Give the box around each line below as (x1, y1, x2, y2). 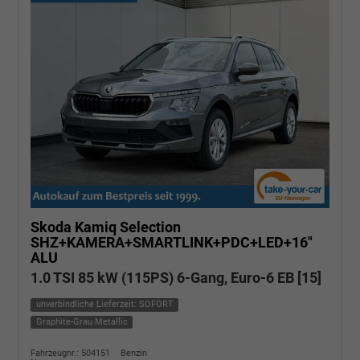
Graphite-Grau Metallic (35, 316, 128, 327)
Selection (120, 219, 181, 236)
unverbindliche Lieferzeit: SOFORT (35, 299, 174, 310)
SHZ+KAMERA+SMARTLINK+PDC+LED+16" (31, 234, 313, 252)
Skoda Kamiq (31, 219, 117, 236)
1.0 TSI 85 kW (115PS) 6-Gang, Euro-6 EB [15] (31, 269, 321, 287)
